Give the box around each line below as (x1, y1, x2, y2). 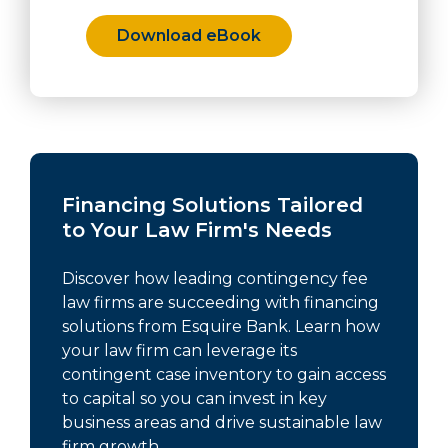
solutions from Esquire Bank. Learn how (62, 317, 380, 337)
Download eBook (117, 26, 261, 46)
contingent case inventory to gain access (62, 365, 386, 385)
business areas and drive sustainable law (62, 413, 382, 433)
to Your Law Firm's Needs (62, 218, 332, 243)
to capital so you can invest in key (62, 389, 327, 409)
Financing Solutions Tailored (62, 193, 363, 218)
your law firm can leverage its (62, 341, 297, 361)
